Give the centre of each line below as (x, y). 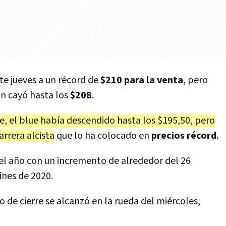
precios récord (184, 136)
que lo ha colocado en (103, 136)
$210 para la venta (142, 80)
